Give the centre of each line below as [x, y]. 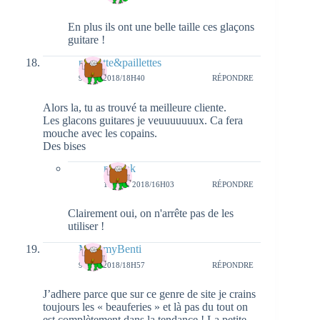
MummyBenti [110, 249]
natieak [120, 169]
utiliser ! [86, 226]
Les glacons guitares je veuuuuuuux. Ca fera [143, 120]
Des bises [64, 146]
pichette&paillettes [120, 62]
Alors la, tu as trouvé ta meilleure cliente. [135, 107]
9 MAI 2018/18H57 [112, 265]
